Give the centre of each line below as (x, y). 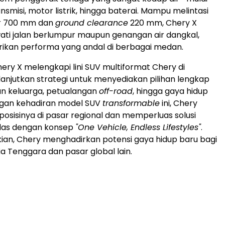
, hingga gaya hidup (170, 91)
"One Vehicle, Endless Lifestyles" (138, 127)
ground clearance (92, 23)
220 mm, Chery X (162, 23)
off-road (116, 91)
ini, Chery (179, 103)
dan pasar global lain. (89, 151)
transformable (131, 103)
